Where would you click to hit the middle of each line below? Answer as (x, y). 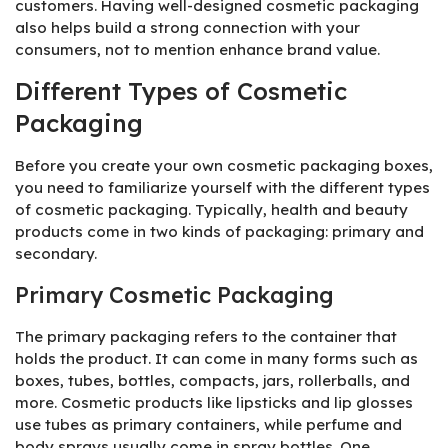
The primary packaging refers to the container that (206, 336)
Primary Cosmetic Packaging (174, 294)
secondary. (56, 254)
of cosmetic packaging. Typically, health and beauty (211, 210)
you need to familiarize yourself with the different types (222, 188)
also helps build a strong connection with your (187, 28)
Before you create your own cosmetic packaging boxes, (224, 166)
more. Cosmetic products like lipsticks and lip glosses (214, 402)
